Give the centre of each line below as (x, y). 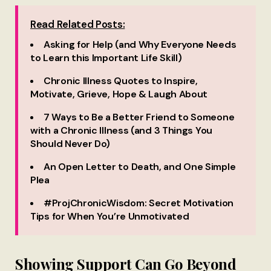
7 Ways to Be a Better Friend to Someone (139, 117)
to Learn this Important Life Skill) (106, 58)
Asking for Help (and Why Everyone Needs (140, 45)
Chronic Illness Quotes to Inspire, (121, 81)
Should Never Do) (70, 144)
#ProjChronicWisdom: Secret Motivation (139, 203)
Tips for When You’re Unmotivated (110, 217)
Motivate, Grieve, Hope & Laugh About (119, 94)
